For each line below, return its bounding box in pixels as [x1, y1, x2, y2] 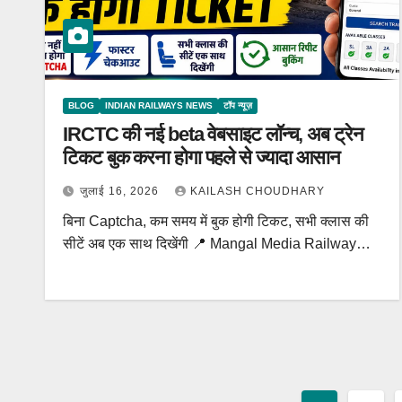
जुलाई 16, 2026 [80, 185, 162, 197]
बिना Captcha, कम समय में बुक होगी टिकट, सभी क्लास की [63, 214, 369, 229]
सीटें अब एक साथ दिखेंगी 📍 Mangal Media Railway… [63, 236, 371, 251]
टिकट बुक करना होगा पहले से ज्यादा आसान [63, 146, 341, 169]
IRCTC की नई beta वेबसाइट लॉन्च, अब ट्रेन [63, 123, 363, 145]
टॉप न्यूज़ [223, 100, 252, 110]
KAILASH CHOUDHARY [190, 185, 325, 197]
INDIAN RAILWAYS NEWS [105, 100, 213, 110]
